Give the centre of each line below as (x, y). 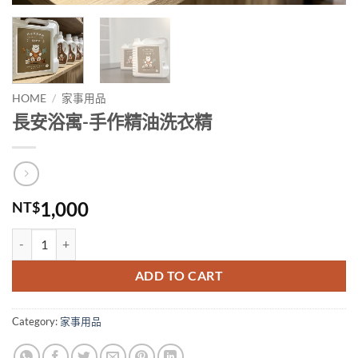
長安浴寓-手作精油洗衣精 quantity (97, 237)
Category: (36, 321)
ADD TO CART (179, 275)
